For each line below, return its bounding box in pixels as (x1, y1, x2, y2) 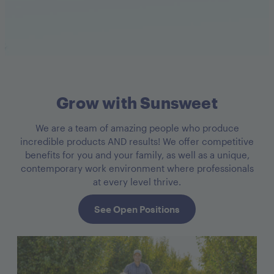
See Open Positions (94, 204, 180, 215)
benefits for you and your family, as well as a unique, (24, 149, 250, 161)
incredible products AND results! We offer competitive (20, 136, 254, 147)
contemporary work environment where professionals (20, 163, 254, 174)
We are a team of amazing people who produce (35, 122, 239, 134)
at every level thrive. (93, 176, 181, 188)
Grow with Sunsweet (56, 93, 218, 113)
